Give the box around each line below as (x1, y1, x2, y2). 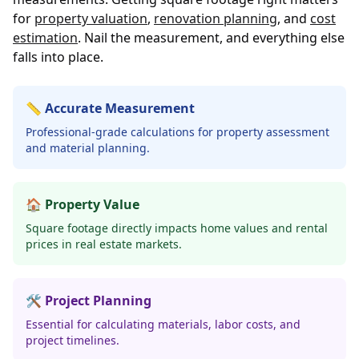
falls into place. (13, 48, 103, 66)
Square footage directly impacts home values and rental (26, 220, 328, 236)
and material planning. (26, 140, 150, 155)
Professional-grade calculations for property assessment (26, 124, 329, 139)
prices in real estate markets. (26, 236, 182, 252)
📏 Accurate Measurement (26, 99, 195, 117)
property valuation (34, 10, 147, 27)
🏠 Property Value (26, 196, 139, 213)
